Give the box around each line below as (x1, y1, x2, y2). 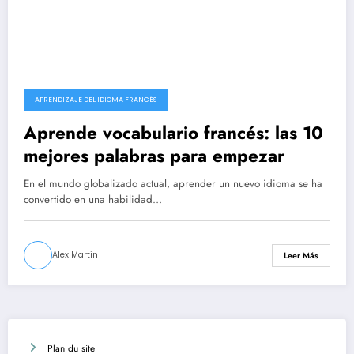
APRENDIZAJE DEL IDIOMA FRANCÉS (35, 95, 156, 105)
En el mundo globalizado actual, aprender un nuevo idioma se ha (24, 176, 322, 192)
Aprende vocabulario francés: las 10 (24, 120, 323, 146)
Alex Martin (52, 249, 98, 262)
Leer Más (284, 249, 318, 262)
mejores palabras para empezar (24, 143, 284, 169)
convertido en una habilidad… (24, 192, 162, 208)
